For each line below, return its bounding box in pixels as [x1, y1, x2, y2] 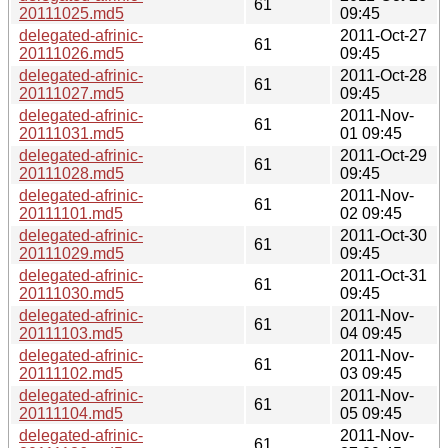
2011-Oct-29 [340, 146, 427, 164]
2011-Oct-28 [340, 66, 427, 84]
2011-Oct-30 [340, 226, 427, 244]
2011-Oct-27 [340, 26, 427, 44]
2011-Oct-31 [340, 266, 427, 284]
